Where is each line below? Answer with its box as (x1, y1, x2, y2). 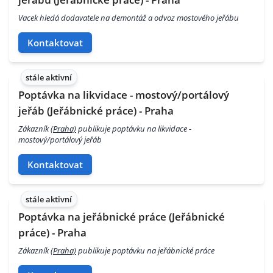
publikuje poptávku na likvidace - (76, 123, 191, 135)
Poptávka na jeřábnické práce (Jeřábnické (18, 209, 225, 224)
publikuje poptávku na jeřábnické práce (76, 245, 214, 257)
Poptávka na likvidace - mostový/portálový (18, 87, 229, 102)
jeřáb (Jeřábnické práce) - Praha (18, 103, 174, 118)
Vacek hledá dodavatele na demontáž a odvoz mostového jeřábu (18, 12, 239, 24)
